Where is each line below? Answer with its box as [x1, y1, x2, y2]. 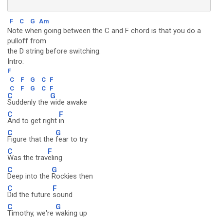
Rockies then [52, 172, 93, 181]
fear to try [55, 135, 88, 144]
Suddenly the [7, 98, 50, 107]
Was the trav [7, 153, 48, 162]
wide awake [50, 98, 87, 107]
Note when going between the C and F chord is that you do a [7, 26, 201, 35]
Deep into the [7, 172, 52, 181]
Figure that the [7, 135, 55, 144]
